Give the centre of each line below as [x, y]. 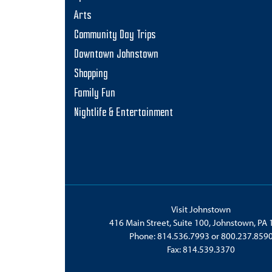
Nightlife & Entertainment [124, 113]
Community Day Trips [115, 36]
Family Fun [95, 94]
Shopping [91, 74]
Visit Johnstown [201, 209]
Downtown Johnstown [116, 55]
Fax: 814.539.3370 [201, 249]
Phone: [143, 236]
